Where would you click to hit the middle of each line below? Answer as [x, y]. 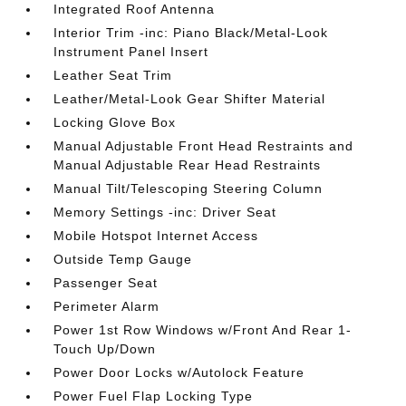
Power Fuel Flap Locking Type [154, 396]
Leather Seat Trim [113, 75]
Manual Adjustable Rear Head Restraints [188, 165]
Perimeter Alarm [107, 306]
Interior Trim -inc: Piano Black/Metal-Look [191, 33]
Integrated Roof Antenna [135, 9]
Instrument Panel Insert [131, 52]
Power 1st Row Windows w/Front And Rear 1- [203, 330]
